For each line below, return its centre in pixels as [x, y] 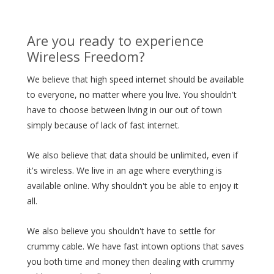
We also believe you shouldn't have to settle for [121, 231]
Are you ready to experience [117, 40]
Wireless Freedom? [86, 56]
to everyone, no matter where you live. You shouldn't [132, 94]
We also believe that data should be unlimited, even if [132, 155]
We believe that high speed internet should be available [135, 79]
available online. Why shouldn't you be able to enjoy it [133, 186]
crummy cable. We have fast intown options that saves [135, 246]
